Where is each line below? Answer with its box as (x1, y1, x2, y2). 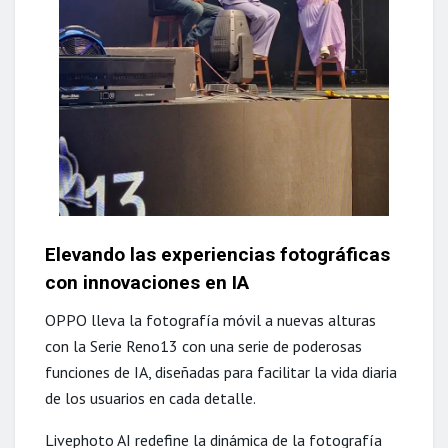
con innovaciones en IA (45, 271, 249, 295)
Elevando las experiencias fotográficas (45, 243, 390, 267)
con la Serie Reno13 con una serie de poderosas (45, 335, 362, 356)
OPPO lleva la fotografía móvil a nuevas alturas (45, 309, 376, 330)
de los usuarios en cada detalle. (45, 387, 256, 408)
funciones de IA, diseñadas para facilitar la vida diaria (45, 361, 397, 382)
